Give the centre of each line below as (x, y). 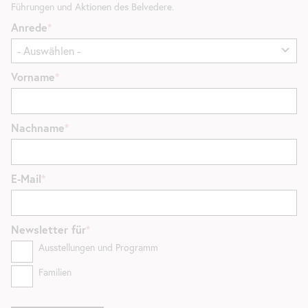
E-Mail (26, 178)
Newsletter (40, 229)
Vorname (33, 76)
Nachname (38, 127)
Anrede (29, 27)
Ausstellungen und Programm (98, 247)
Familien (55, 272)
